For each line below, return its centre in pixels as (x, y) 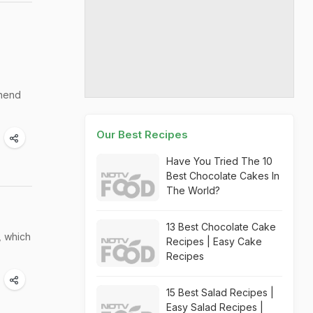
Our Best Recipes (142, 134)
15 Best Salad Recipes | (220, 292)
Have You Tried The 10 (219, 161)
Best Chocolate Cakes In (223, 176)
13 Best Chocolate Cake (221, 227)
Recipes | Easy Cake (214, 241)
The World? (193, 190)
